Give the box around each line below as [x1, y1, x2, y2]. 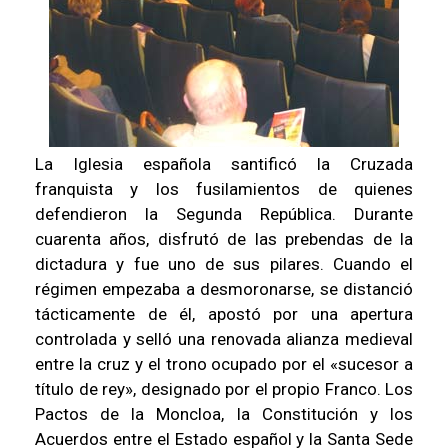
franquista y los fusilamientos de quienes [35, 179, 413, 199]
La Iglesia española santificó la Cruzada [35, 154, 413, 174]
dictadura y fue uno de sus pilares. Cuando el [35, 254, 413, 274]
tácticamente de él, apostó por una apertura [35, 304, 413, 324]
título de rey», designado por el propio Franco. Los [35, 379, 413, 399]
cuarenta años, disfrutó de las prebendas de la [35, 229, 413, 249]
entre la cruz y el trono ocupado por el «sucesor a [35, 354, 413, 374]
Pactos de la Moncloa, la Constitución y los [35, 404, 413, 424]
